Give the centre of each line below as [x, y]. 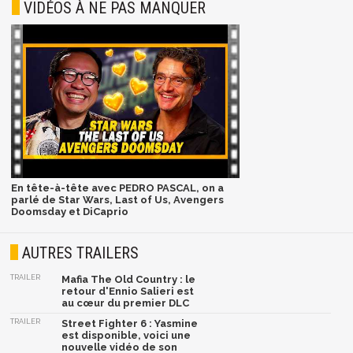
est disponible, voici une [126, 335]
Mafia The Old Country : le [129, 279]
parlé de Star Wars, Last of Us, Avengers [117, 200]
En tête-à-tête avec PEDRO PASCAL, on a [117, 188]
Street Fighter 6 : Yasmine [130, 323]
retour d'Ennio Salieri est [128, 291]
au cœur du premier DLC [126, 303]
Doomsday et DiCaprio [69, 212]
